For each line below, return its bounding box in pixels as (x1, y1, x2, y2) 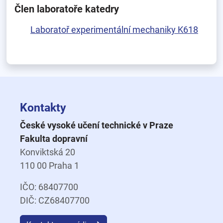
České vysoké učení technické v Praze (20, 120, 173, 130)
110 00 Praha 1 (20, 160, 79, 171)
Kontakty (20, 101, 66, 114)
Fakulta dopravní (20, 133, 88, 144)
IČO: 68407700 (20, 182, 78, 192)
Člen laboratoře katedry (14, 3, 119, 15)
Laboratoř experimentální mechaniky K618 (30, 24, 198, 35)
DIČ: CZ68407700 (20, 195, 90, 206)
